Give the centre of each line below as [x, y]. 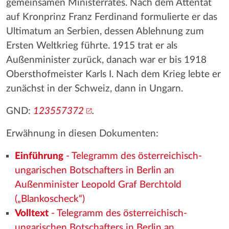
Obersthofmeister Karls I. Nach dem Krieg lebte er [113, 74]
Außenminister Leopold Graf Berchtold [98, 185]
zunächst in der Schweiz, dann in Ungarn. [95, 89]
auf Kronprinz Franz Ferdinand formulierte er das [112, 17]
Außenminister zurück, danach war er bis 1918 [106, 60]
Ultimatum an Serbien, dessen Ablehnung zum [105, 31]
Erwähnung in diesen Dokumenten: [82, 134]
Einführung [39, 156]
